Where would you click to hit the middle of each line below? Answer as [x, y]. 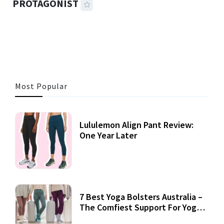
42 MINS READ [47, 25]
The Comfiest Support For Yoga [140, 207]
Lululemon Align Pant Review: [136, 125]
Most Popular [41, 86]
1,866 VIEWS [115, 25]
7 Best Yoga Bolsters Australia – [141, 197]
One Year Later [108, 135]
